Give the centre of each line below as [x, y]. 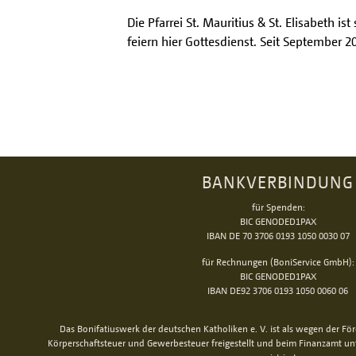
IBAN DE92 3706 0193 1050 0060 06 [278, 290]
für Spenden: [278, 207]
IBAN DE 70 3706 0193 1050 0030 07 [278, 236]
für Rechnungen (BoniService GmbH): [278, 262]
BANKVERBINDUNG [278, 182]
